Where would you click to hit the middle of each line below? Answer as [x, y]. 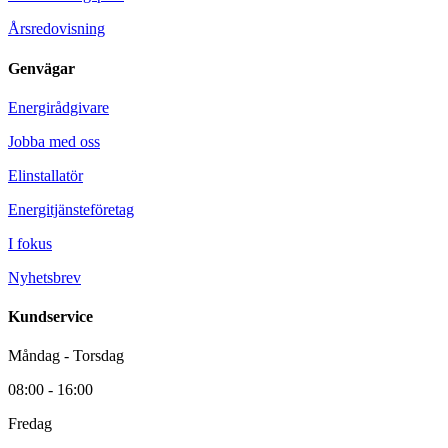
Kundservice [50, 317]
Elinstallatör [45, 175]
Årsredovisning [56, 29]
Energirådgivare [58, 107]
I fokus [30, 243]
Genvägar [41, 68]
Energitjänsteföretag [71, 209]
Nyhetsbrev [44, 277]
